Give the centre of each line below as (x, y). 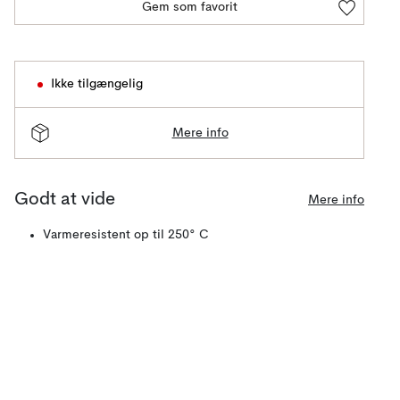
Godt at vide (65, 200)
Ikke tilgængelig (97, 84)
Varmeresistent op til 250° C (126, 235)
